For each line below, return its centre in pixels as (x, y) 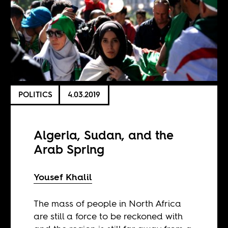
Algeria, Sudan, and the (104, 135)
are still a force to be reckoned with (108, 216)
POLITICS (36, 95)
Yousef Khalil (63, 177)
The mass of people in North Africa (108, 203)
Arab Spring (69, 149)
